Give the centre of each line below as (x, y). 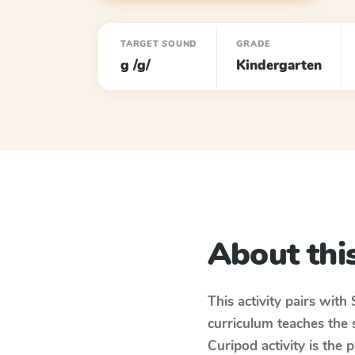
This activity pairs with (279, 302)
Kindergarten (279, 65)
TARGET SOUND (159, 44)
